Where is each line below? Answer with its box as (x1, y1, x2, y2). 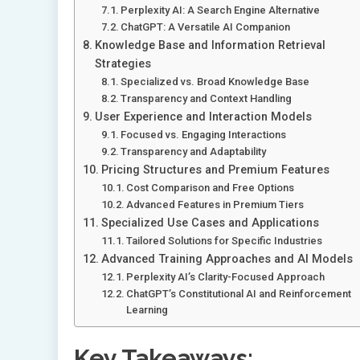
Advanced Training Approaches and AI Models (100, 252, 353, 267)
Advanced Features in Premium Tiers (126, 198, 305, 211)
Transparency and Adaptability (121, 145, 267, 158)
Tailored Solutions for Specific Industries (126, 235, 323, 247)
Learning (126, 304, 169, 317)
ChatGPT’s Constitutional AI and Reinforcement (126, 288, 352, 301)
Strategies (94, 57, 151, 72)
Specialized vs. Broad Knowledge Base (121, 76, 310, 88)
